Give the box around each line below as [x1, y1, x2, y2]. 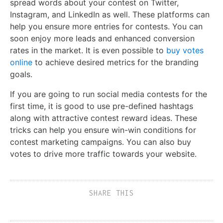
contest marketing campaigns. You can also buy [10, 137, 191, 147]
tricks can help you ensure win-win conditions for [10, 125, 196, 135]
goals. [10, 69, 35, 79]
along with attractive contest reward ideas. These [10, 113, 197, 123]
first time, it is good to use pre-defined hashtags [10, 101, 193, 111]
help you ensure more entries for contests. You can [10, 21, 203, 31]
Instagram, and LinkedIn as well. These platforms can [10, 9, 210, 19]
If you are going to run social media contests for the [10, 89, 207, 99]
